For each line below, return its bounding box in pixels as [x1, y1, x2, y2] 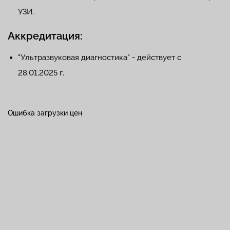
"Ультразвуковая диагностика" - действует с [18, 53, 181, 62]
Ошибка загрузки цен [8, 109, 82, 117]
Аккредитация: [8, 30, 82, 42]
